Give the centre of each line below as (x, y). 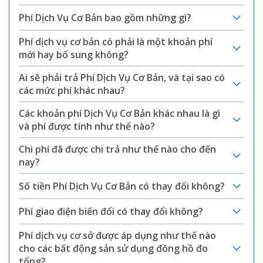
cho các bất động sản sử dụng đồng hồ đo (113, 248)
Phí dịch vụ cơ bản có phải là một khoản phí (116, 42)
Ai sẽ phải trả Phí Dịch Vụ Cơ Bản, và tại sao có (122, 77)
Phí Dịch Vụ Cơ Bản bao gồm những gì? (105, 18)
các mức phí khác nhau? (72, 90)
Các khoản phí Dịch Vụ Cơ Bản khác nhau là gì (119, 113)
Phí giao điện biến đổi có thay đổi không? (111, 211)
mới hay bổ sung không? (74, 55)
